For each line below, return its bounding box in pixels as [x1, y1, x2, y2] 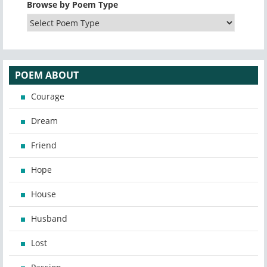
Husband [31, 213, 67, 225]
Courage [31, 91, 64, 103]
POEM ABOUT [15, 69, 79, 82]
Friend [31, 139, 57, 151]
